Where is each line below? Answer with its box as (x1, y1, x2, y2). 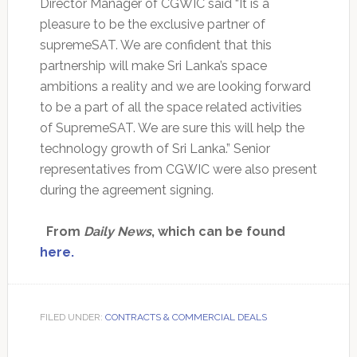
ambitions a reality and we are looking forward (39, 78, 311, 94)
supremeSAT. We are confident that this (39, 37, 272, 53)
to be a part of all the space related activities (39, 99, 302, 115)
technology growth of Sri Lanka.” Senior (39, 140, 270, 156)
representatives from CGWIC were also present (39, 161, 317, 177)
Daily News (83, 223, 151, 239)
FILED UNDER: (39, 311, 105, 323)
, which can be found (151, 223, 285, 239)
